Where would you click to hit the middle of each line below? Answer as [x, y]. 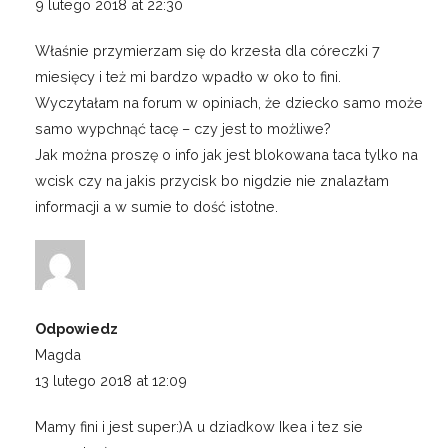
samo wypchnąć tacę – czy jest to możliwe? [183, 129]
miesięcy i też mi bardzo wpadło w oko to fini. [188, 77]
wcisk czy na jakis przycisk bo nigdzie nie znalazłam [212, 181]
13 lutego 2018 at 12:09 [111, 381]
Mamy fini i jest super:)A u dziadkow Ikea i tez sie [199, 427]
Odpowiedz [76, 329]
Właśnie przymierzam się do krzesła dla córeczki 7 [207, 51]
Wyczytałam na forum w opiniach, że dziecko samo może [229, 103]
